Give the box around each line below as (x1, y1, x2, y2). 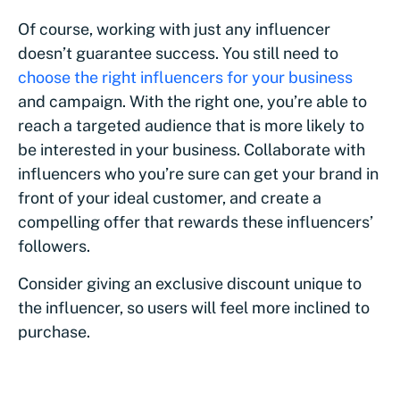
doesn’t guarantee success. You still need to (18, 44, 338, 63)
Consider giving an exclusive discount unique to (18, 274, 362, 294)
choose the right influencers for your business (18, 68, 353, 87)
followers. (18, 237, 90, 256)
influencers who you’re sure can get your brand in (18, 164, 379, 184)
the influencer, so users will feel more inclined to (18, 298, 370, 318)
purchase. (18, 322, 90, 342)
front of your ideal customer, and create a (18, 188, 321, 208)
